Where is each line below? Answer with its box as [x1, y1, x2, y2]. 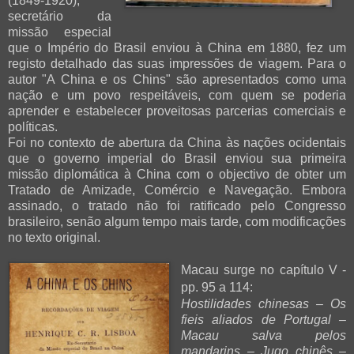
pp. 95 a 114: [181, 280, 253, 294]
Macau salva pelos [181, 328, 346, 342]
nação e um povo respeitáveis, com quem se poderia [8, 88, 346, 102]
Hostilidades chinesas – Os [181, 296, 346, 311]
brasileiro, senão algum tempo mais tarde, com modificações [8, 214, 346, 228]
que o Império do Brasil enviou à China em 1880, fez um [8, 40, 346, 55]
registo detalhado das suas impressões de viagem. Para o [8, 56, 346, 70]
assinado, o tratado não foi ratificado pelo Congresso [8, 198, 346, 213]
